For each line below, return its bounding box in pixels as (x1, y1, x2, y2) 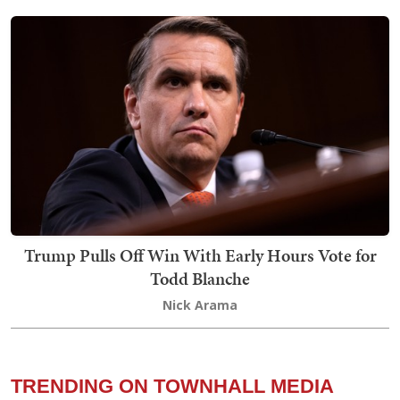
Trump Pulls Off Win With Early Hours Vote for (23, 243, 377, 269)
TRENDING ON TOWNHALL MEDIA (11, 375, 334, 398)
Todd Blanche (150, 266, 250, 292)
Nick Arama (162, 296, 237, 314)
